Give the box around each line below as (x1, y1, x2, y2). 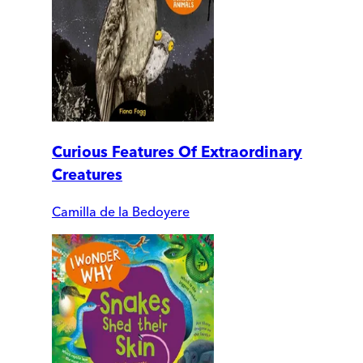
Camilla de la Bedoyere (52, 203, 190, 220)
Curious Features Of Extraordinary (52, 143, 302, 162)
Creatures (52, 165, 122, 185)
